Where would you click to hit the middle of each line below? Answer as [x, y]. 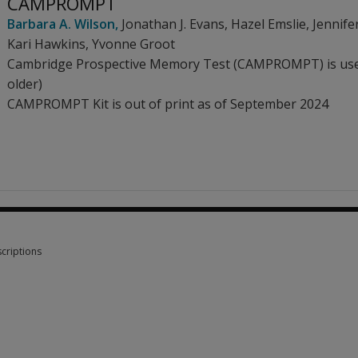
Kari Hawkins [46, 44]
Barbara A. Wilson [61, 24]
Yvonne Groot [133, 44]
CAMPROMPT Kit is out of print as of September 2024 [168, 104]
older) [25, 84]
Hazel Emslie [268, 24]
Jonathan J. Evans [173, 24]
